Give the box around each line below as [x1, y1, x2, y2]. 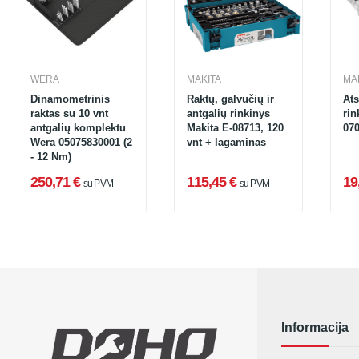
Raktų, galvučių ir [187, 93, 274, 105]
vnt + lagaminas [187, 136, 266, 148]
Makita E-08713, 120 [187, 122, 284, 134]
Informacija [281, 321, 349, 334]
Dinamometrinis [30, 93, 110, 105]
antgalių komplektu [30, 122, 126, 134]
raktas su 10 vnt [30, 107, 108, 119]
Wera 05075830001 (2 [30, 136, 132, 148]
